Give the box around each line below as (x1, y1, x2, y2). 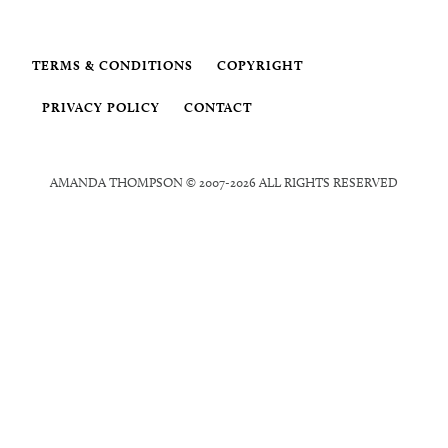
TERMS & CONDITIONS (32, 56, 193, 73)
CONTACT (184, 98, 252, 115)
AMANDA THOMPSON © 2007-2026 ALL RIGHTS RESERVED (50, 173, 398, 190)
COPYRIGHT (217, 56, 303, 73)
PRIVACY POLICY (42, 98, 160, 115)
